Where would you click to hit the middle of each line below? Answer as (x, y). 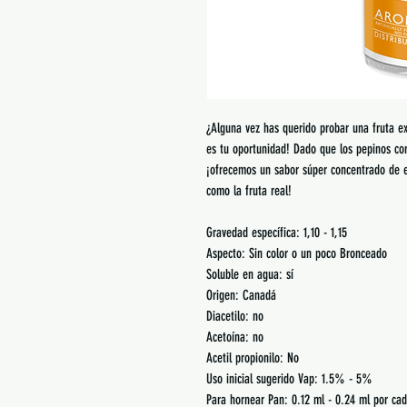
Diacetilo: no (234, 316)
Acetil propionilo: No (252, 358)
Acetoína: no (234, 337)
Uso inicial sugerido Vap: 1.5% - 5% (289, 379)
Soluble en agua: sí (249, 274)
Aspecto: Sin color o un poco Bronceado (296, 253)
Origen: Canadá (241, 295)
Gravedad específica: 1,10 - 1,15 (276, 233)
